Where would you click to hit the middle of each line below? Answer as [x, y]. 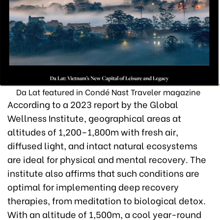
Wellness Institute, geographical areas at [94, 117]
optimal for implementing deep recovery [93, 186]
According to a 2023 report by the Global [93, 104]
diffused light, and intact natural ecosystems [102, 145]
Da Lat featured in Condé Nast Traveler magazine [110, 91]
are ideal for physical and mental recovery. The [107, 159]
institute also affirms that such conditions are [103, 172]
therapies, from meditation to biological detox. [107, 200]
